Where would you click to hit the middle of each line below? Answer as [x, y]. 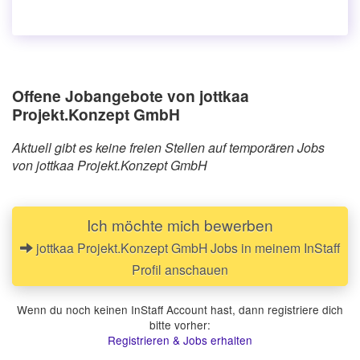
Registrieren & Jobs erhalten [180, 340]
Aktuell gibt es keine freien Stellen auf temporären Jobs [168, 147]
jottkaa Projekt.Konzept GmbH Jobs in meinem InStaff [186, 247]
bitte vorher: [180, 324]
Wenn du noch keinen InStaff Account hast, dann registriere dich [180, 309]
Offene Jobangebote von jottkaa [131, 95]
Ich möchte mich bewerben [180, 224]
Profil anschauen [180, 269]
